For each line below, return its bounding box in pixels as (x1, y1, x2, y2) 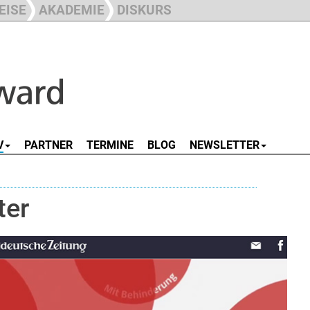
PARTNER (24, 138, 73, 152)
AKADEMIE (39, 2, 104, 18)
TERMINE (86, 138, 134, 152)
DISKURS (117, 2, 172, 18)
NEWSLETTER (190, 138, 259, 152)
